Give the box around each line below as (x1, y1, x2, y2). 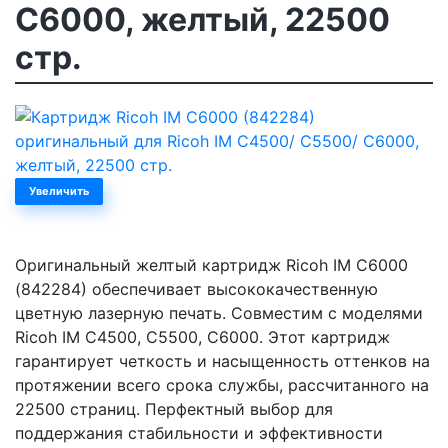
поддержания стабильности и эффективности (15, 422, 383, 443)
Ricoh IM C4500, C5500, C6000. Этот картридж (15, 326, 390, 347)
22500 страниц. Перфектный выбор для (15, 398, 333, 419)
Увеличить (29, 183, 89, 198)
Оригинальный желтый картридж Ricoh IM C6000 (15, 254, 408, 275)
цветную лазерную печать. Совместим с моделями (15, 302, 423, 323)
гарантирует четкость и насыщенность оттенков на (15, 350, 430, 371)
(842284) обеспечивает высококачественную (15, 278, 378, 299)
